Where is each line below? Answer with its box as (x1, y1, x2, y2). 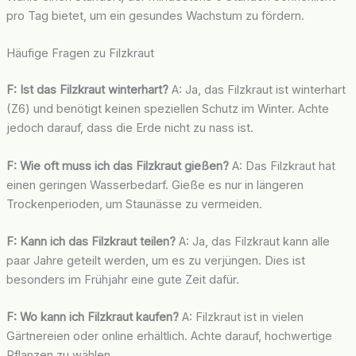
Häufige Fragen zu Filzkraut (6, 46, 154, 61)
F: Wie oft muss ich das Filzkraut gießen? (6, 158, 229, 173)
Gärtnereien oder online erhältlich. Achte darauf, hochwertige (6, 329, 332, 344)
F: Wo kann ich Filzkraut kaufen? (6, 310, 179, 325)
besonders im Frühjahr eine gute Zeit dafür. (6, 273, 239, 288)
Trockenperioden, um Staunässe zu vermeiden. (6, 196, 262, 211)
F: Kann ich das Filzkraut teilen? (6, 234, 176, 250)
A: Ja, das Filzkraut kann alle (175, 234, 330, 250)
